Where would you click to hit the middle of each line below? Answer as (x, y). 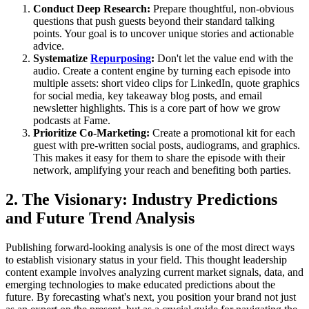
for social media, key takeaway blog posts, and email (148, 96)
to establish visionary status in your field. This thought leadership (146, 259)
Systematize (62, 58)
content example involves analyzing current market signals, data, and (154, 272)
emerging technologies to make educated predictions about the (140, 284)
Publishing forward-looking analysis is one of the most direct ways (150, 247)
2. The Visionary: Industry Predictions (141, 199)
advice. (49, 46)
